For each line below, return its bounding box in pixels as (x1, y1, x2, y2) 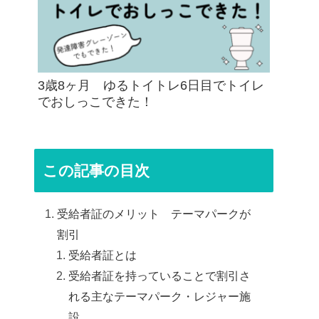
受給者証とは (68, 249, 137, 262)
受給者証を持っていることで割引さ (68, 269, 251, 283)
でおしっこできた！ (38, 95, 153, 110)
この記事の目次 (43, 162, 150, 179)
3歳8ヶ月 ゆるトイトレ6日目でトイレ (38, 78, 264, 93)
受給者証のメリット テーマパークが (57, 207, 251, 221)
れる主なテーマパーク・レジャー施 (68, 290, 251, 303)
